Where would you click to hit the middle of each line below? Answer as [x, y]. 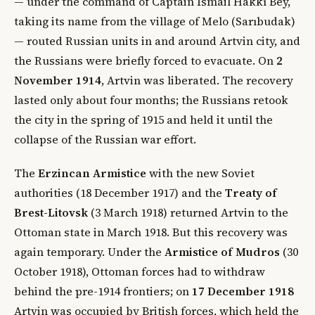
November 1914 [58, 80]
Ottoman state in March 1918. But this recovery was [151, 232]
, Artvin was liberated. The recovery [197, 80]
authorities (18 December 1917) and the [120, 192]
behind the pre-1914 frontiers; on [103, 291]
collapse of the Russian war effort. [105, 139]
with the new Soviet [200, 173]
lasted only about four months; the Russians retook [151, 99]
